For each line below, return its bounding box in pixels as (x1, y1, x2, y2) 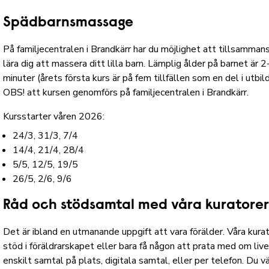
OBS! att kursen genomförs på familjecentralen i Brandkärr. (3, 86, 249, 100)
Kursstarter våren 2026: (3, 110, 105, 124)
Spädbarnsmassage (3, 16, 134, 31)
